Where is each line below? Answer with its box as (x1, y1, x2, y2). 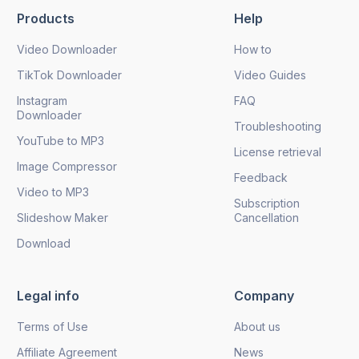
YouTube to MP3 (17, 133, 104, 147)
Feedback (234, 170, 288, 184)
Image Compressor (17, 159, 117, 173)
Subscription (234, 196, 300, 210)
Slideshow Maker (17, 210, 108, 224)
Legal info (17, 287, 79, 304)
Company (234, 287, 294, 304)
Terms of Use (17, 319, 88, 333)
